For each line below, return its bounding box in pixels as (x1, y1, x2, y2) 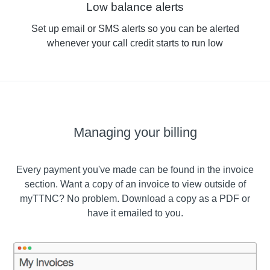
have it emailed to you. (87, 208, 183, 218)
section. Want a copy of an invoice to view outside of (24, 179, 246, 189)
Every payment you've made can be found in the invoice (16, 165, 254, 175)
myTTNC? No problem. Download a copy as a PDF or (20, 193, 250, 204)
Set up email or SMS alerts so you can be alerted (31, 24, 239, 34)
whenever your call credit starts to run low (47, 38, 223, 48)
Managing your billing (73, 125, 197, 140)
